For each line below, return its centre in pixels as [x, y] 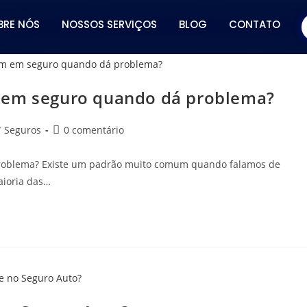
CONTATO [254, 24]
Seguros [23, 130]
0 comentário [94, 130]
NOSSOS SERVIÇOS [109, 24]
